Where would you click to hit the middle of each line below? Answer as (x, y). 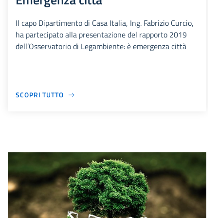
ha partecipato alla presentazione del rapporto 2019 (101, 35)
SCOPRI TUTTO (40, 95)
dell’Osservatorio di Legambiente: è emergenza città (101, 46)
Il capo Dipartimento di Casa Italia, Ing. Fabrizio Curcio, (105, 23)
